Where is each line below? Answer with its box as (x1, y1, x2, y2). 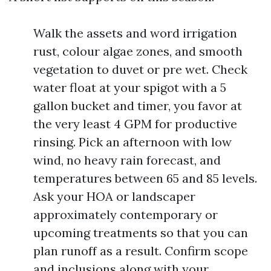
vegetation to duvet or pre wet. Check (33, 62, 247, 77)
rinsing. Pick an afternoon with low (33, 134, 232, 149)
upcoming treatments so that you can (33, 225, 248, 240)
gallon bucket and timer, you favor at (33, 98, 242, 113)
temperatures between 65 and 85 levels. (33, 171, 257, 186)
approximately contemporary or (33, 207, 218, 222)
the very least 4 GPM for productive (33, 116, 237, 131)
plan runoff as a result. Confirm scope (33, 243, 248, 258)
